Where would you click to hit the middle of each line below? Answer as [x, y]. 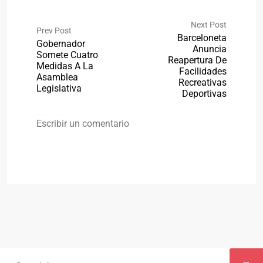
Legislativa [59, 88]
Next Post [209, 25]
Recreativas [203, 82]
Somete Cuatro [67, 55]
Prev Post [54, 30]
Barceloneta [202, 38]
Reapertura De [197, 60]
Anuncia [210, 49]
